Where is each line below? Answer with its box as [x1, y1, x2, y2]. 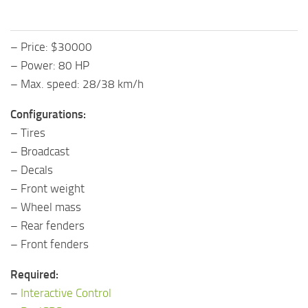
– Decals [10, 163, 53, 177]
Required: [10, 267, 58, 282]
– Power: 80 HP [10, 58, 89, 73]
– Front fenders [10, 237, 89, 252]
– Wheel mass [10, 200, 81, 214]
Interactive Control [21, 286, 111, 300]
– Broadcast [10, 144, 69, 159]
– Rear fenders [10, 219, 85, 233]
